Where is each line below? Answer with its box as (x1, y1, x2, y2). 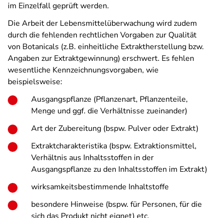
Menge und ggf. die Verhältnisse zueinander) (31, 106, 187, 116)
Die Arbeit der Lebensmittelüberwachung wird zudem (8, 18, 197, 29)
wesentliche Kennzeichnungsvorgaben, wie (8, 65, 159, 75)
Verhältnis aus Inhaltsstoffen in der (31, 152, 154, 163)
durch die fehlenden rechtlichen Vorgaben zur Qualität (8, 30, 197, 40)
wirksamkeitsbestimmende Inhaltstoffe (31, 182, 169, 192)
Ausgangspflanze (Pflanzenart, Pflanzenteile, (31, 94, 188, 105)
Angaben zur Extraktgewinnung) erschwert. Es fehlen (8, 53, 194, 64)
